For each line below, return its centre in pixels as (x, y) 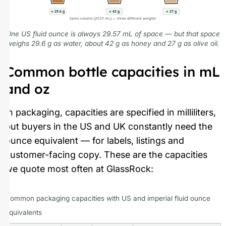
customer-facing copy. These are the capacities (106, 154)
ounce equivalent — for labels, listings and (95, 140)
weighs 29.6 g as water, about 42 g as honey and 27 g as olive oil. (113, 44)
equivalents (23, 213)
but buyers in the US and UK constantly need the (109, 126)
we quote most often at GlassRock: (79, 168)
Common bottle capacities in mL (112, 71)
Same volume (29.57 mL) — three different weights (113, 18)
